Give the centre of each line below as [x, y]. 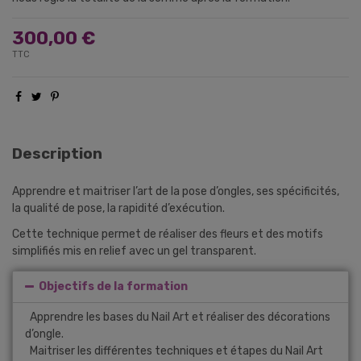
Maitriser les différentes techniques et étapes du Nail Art [176, 351]
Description [57, 154]
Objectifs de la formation [113, 286]
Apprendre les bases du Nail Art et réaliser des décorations [180, 317]
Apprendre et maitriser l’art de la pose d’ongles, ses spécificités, [176, 191]
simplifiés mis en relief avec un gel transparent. [135, 251]
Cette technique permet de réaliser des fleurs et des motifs [168, 234]
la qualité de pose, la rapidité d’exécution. [120, 208]
